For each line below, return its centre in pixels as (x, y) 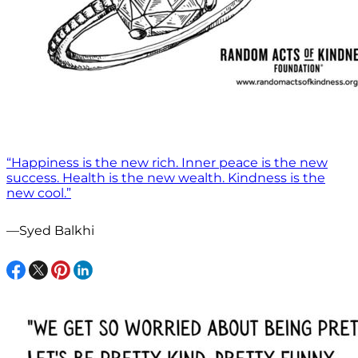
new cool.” (39, 193)
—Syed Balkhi (50, 231)
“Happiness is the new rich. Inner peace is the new (167, 163)
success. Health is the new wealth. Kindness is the (166, 178)
